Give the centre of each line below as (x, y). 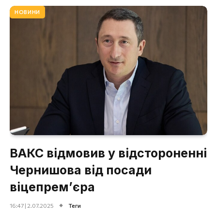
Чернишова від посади (81, 170)
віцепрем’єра (52, 187)
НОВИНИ (27, 12)
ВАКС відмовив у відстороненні (108, 153)
